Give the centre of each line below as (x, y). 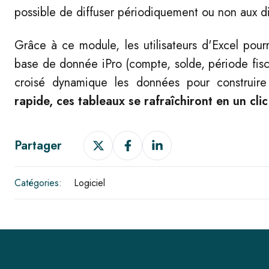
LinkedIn (162, 173)
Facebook (136, 173)
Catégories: (38, 183)
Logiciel (89, 183)
